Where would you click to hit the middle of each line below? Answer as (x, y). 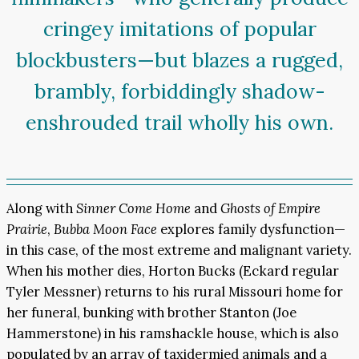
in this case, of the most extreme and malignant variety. (179, 250)
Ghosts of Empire (270, 209)
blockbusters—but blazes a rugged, (179, 61)
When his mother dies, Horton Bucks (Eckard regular (173, 271)
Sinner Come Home (133, 209)
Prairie (27, 230)
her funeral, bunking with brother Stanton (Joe (151, 313)
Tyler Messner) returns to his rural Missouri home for (175, 292)
